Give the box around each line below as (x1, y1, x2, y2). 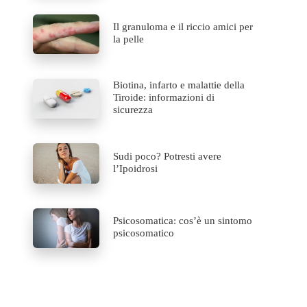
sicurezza (113, 104, 153, 116)
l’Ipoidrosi (113, 162, 158, 174)
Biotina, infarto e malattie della (113, 79, 245, 91)
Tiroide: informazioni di (113, 92, 215, 103)
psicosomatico (113, 227, 175, 238)
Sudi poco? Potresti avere (113, 150, 222, 162)
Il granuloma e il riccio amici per (113, 21, 254, 32)
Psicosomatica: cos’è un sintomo (113, 214, 253, 226)
